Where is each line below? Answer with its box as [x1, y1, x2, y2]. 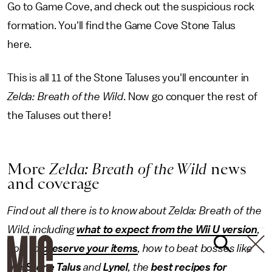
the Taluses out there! [7, 110, 114, 121]
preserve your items [41, 243, 138, 254]
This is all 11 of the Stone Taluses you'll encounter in [7, 72, 250, 84]
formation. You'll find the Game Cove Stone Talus [7, 20, 236, 32]
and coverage [7, 174, 100, 193]
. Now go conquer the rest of [123, 91, 257, 103]
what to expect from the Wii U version [76, 224, 257, 236]
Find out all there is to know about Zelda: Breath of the [7, 205, 262, 217]
